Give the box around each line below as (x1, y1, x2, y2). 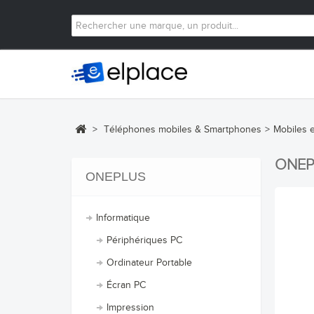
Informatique (96, 212, 150, 224)
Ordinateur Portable (107, 257, 192, 268)
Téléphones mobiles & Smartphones (104, 124, 261, 135)
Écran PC (107, 280, 146, 291)
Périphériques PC (107, 235, 182, 246)
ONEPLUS (86, 170, 146, 184)
